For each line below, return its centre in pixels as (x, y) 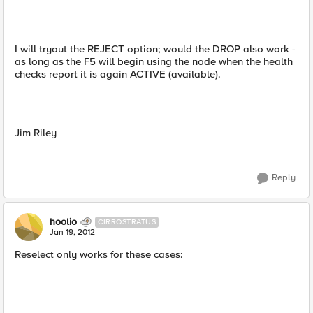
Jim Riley (36, 133)
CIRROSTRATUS (127, 222)
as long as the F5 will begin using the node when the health (154, 61)
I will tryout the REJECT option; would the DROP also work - (155, 49)
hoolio (63, 222)
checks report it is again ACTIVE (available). (118, 74)
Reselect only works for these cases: (99, 254)
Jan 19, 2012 (72, 232)
